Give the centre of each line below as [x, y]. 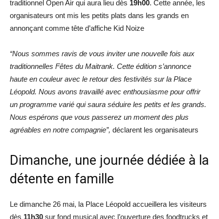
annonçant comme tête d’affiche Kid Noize [77, 28]
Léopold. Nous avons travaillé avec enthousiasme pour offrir [105, 91]
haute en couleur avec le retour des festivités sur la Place [101, 79]
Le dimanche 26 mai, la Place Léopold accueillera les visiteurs [108, 204]
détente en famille [62, 179]
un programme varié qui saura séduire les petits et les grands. [108, 104]
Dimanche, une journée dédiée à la [109, 160]
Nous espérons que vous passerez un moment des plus [99, 117]
